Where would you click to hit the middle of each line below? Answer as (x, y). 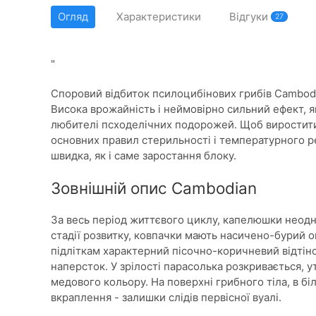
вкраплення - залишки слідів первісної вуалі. (166, 297)
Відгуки (250, 17)
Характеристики (159, 17)
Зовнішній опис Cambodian (154, 188)
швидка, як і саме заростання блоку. (144, 156)
